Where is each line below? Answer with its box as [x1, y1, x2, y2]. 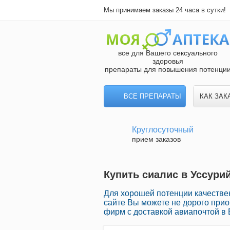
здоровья [152, 57, 183, 65]
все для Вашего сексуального [118, 49, 218, 57]
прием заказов [132, 135, 181, 143]
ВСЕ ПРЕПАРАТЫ [124, 92, 181, 100]
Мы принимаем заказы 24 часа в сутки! [104, 6, 226, 14]
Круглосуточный [132, 125, 194, 134]
